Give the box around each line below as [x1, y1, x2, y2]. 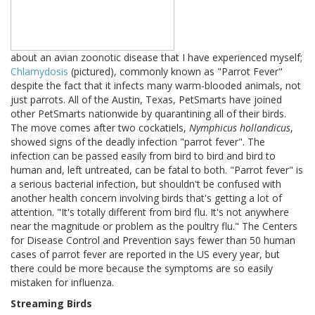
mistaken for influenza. [11, 276, 114, 290]
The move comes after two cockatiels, [11, 121, 189, 135]
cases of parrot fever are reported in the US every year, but [11, 247, 280, 262]
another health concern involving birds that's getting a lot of [11, 191, 282, 205]
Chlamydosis [11, 65, 68, 79]
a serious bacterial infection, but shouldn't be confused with [11, 177, 281, 191]
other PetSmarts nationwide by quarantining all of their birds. [11, 107, 286, 121]
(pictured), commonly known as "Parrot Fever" [68, 65, 283, 79]
